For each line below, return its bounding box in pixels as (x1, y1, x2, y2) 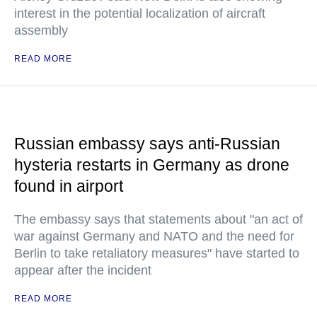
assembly (14, 23, 68, 38)
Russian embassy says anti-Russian (14, 134, 280, 153)
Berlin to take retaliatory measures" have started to (14, 246, 299, 260)
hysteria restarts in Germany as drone (14, 156, 289, 174)
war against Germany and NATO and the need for (14, 229, 294, 243)
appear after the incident (14, 263, 151, 277)
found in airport (14, 177, 123, 195)
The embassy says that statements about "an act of (14, 212, 303, 226)
